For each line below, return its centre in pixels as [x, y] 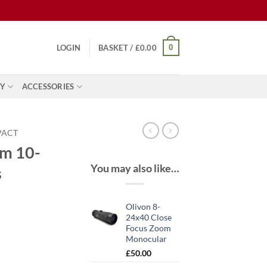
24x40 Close [149, 218]
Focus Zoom [148, 228]
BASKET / [117, 48]
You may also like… [135, 168]
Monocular [146, 239]
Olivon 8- [143, 207]
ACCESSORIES [48, 86]
